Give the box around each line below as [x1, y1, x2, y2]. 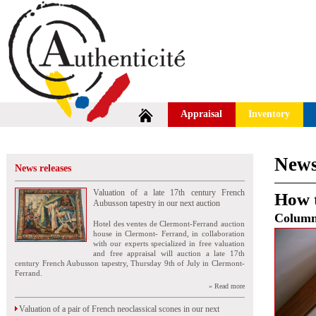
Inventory [248, 109, 291, 119]
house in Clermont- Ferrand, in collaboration [93, 229, 245, 238]
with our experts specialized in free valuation [93, 239, 245, 248]
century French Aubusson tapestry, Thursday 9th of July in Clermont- [15, 259, 245, 267]
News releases [15, 163, 71, 174]
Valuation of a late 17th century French [93, 188, 245, 197]
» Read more [209, 282, 245, 290]
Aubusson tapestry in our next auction [93, 198, 220, 208]
